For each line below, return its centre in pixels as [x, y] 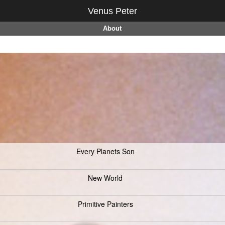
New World [105, 178]
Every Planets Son [105, 151]
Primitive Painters [105, 204]
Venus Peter [113, 11]
